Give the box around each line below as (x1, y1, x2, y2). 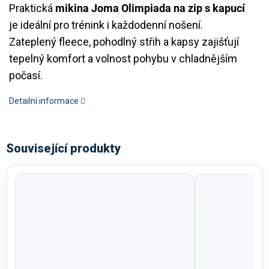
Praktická (9, 1, 55, 14)
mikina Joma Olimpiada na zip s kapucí (55, 1, 245, 14)
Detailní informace (9, 95, 79, 106)
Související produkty (6, 141, 121, 156)
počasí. (9, 68, 43, 82)
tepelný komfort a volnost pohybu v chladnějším (9, 52, 237, 65)
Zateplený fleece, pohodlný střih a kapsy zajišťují (9, 35, 239, 48)
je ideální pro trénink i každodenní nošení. (9, 18, 203, 31)
